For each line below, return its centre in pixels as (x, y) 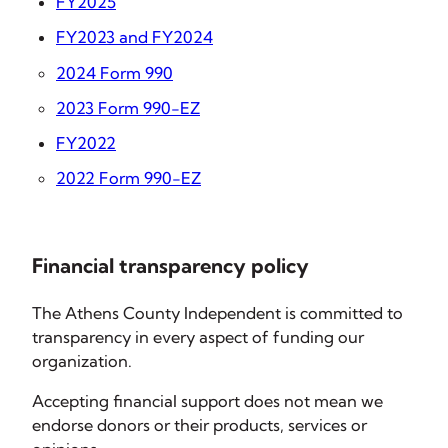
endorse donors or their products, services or (199, 425)
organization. (82, 360)
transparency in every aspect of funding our (198, 336)
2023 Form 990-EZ (128, 107)
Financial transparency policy (170, 265)
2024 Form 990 (114, 72)
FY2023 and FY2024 (134, 37)
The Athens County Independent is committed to (217, 312)
